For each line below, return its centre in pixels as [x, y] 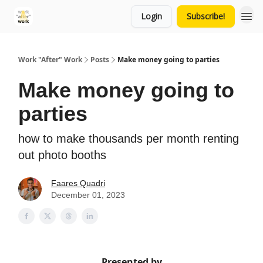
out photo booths [62, 155]
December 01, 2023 [88, 195]
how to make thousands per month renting [129, 139]
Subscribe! [206, 16]
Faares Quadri [78, 183]
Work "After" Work [50, 60]
